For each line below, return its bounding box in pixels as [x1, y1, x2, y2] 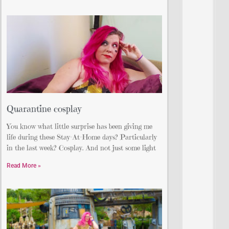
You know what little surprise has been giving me [7, 122, 152, 131]
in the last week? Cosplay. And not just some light [7, 143, 156, 153]
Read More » [7, 162, 41, 170]
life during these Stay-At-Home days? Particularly [7, 132, 157, 142]
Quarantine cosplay [7, 103, 81, 115]
